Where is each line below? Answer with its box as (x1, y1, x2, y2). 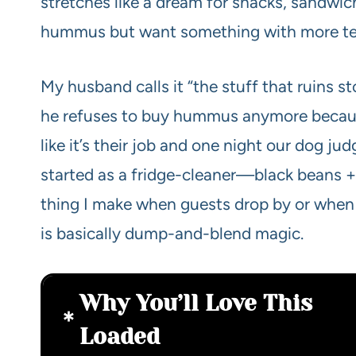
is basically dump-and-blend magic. (41, 222, 304, 243)
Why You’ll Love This (79, 289, 312, 316)
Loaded (79, 323, 160, 350)
